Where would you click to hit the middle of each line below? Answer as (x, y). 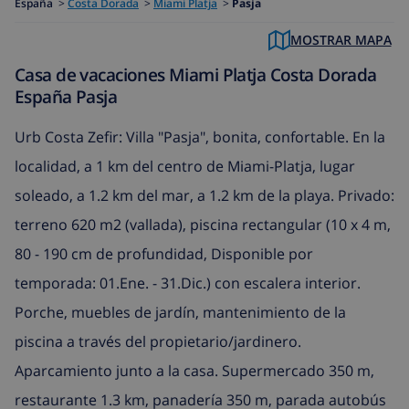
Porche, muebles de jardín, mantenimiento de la (180, 312)
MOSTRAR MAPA (341, 40)
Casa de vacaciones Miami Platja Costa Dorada (196, 75)
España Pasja (66, 97)
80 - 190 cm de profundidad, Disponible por (164, 253)
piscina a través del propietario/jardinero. (158, 341)
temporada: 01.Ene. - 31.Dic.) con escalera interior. (188, 283)
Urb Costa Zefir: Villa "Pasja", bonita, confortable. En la (200, 136)
